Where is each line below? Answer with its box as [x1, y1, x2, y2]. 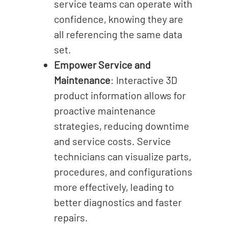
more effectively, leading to [53, 180, 174, 193]
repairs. [53, 211, 88, 223]
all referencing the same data [53, 27, 182, 40]
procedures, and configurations [53, 165, 192, 178]
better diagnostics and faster [53, 195, 182, 208]
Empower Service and [53, 58, 151, 71]
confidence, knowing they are [53, 12, 183, 25]
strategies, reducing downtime [53, 119, 189, 132]
